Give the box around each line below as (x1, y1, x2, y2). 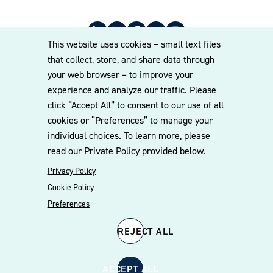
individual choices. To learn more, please (47, 129, 210, 142)
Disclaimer (113, 111, 157, 124)
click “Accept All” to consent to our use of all (47, 99, 224, 112)
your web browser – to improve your (47, 68, 193, 81)
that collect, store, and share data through (47, 53, 214, 66)
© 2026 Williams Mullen (87, 96, 186, 108)
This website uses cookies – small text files (47, 38, 221, 51)
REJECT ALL (118, 224, 174, 237)
